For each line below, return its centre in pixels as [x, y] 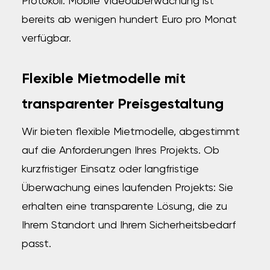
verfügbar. [46, 39]
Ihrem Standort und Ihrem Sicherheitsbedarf [128, 225]
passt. [36, 244]
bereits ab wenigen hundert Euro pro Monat [129, 20]
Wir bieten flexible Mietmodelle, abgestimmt [130, 132]
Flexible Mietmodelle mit [103, 79]
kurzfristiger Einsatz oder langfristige [110, 169]
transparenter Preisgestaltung [122, 104]
